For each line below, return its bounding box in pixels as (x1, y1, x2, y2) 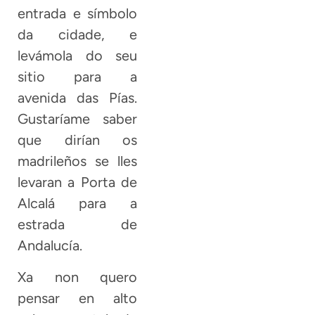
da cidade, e (18, 26, 138, 44)
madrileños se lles (18, 153, 138, 170)
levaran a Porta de (18, 174, 138, 191)
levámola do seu (18, 47, 138, 65)
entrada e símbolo (18, 5, 138, 22)
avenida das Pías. (18, 89, 138, 107)
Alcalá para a (18, 195, 138, 212)
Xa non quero (18, 268, 138, 285)
